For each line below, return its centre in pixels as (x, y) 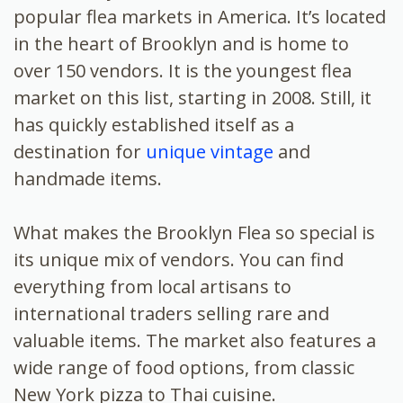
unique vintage (207, 152)
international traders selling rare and (171, 314)
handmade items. (88, 179)
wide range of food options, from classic (184, 368)
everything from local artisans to (152, 287)
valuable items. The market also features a (195, 341)
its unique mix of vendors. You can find (179, 260)
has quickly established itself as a (154, 125)
